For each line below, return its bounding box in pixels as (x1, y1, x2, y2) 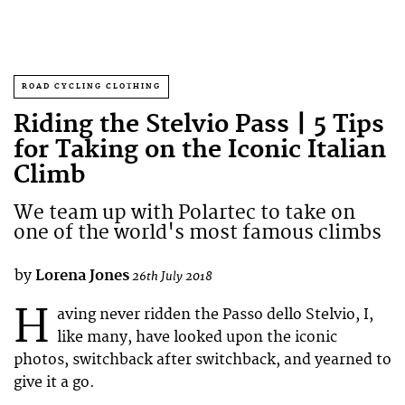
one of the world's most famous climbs (14, 221, 381, 245)
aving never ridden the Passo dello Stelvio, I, (57, 305, 373, 324)
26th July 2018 (132, 268, 212, 284)
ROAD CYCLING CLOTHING (22, 81, 161, 91)
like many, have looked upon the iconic (57, 327, 337, 346)
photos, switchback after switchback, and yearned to (14, 350, 391, 369)
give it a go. (14, 372, 95, 391)
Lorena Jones (35, 267, 129, 285)
